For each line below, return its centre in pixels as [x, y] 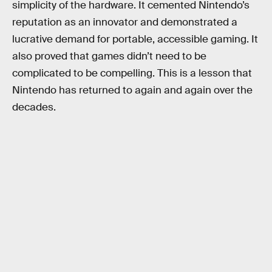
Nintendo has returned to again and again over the [132, 90]
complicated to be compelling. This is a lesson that [132, 73]
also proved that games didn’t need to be [109, 56]
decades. [34, 107]
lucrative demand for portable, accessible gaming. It [135, 39]
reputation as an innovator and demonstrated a [125, 22]
